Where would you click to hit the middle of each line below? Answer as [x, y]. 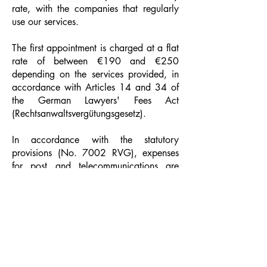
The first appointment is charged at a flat [95, 48]
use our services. [45, 22]
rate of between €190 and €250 [95, 61]
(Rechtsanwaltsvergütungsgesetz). [79, 114]
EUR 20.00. [37, 192]
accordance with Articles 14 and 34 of [95, 87]
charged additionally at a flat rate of [95, 179]
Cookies [95, 240]
